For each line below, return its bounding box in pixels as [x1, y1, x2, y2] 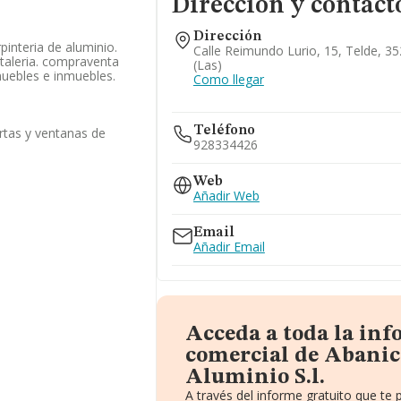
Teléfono [192, 124, 255, 138]
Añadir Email [192, 238, 265, 255]
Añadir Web [192, 187, 260, 204]
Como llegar [192, 71, 264, 88]
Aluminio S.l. [184, 367, 325, 388]
